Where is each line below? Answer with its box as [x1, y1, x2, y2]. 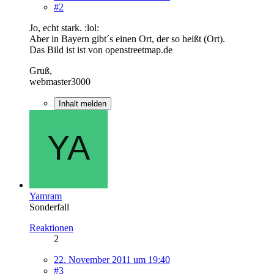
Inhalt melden [59, 98, 106, 108]
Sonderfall [29, 201, 69, 212]
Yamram [29, 190, 62, 201]
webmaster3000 [29, 76, 91, 87]
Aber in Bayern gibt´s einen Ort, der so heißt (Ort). [29, 33, 225, 44]
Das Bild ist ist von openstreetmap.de [29, 44, 172, 55]
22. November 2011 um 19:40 [54, 254, 170, 265]
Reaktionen [29, 222, 73, 233]
